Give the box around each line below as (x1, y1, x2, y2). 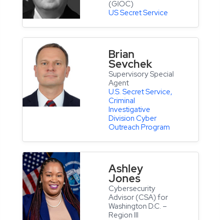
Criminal (109, 96, 135, 106)
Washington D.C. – (109, 201, 167, 212)
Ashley (109, 162, 143, 176)
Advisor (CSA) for (109, 192, 168, 203)
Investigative (109, 105, 150, 115)
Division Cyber (109, 113, 157, 124)
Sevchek (109, 57, 152, 72)
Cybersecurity (109, 184, 155, 194)
